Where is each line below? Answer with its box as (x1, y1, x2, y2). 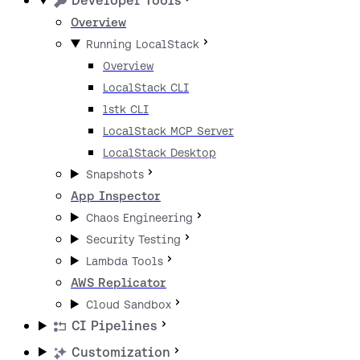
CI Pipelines (72, 318, 158, 334)
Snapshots (86, 168, 145, 182)
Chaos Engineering (86, 211, 194, 225)
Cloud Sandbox (86, 298, 172, 312)
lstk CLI (103, 103, 149, 117)
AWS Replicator (71, 276, 166, 290)
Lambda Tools (86, 255, 164, 268)
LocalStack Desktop (103, 146, 216, 160)
